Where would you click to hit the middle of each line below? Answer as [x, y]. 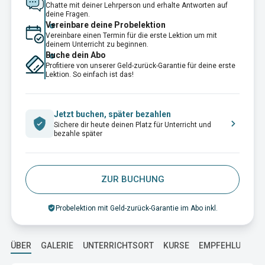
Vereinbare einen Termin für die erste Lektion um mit [131, 35]
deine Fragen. [68, 14]
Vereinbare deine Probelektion [106, 25]
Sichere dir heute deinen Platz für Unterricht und [132, 125]
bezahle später [78, 134]
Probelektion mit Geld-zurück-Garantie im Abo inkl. [136, 208]
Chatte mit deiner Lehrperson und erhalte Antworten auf [137, 5]
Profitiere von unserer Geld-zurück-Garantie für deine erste [140, 66]
